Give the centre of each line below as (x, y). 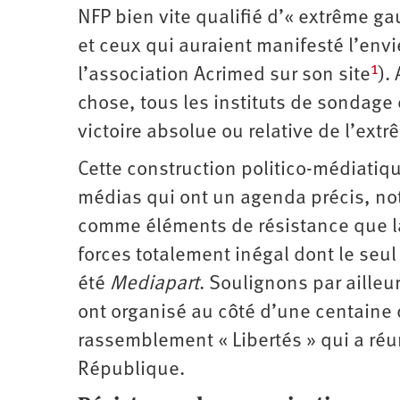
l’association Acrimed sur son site (224, 75)
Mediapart (154, 284)
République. (133, 370)
